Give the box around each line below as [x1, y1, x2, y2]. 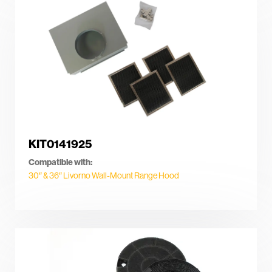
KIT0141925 [29, 137, 92, 152]
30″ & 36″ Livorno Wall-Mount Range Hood [29, 170, 179, 181]
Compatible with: [29, 157, 92, 168]
